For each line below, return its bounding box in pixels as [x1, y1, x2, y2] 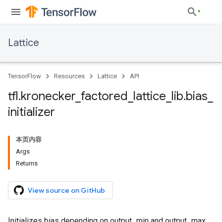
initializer [8, 105, 55, 119]
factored [81, 89, 128, 104]
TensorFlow [8, 72, 41, 80]
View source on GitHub [28, 186, 105, 195]
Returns [16, 160, 38, 167]
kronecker [21, 89, 75, 104]
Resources [54, 72, 85, 80]
